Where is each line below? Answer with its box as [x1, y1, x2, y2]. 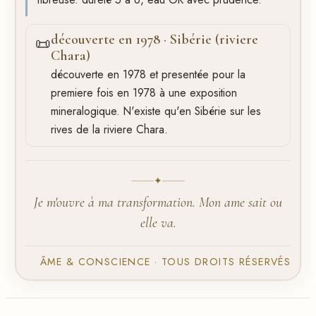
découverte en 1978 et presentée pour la [51, 66, 246, 83]
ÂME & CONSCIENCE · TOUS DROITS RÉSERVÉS [40, 254, 291, 269]
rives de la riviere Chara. [51, 121, 169, 138]
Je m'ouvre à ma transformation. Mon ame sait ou [34, 194, 282, 212]
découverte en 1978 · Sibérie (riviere [51, 30, 259, 48]
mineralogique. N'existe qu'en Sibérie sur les [51, 103, 262, 120]
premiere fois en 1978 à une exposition [51, 85, 238, 102]
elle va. [140, 214, 176, 232]
